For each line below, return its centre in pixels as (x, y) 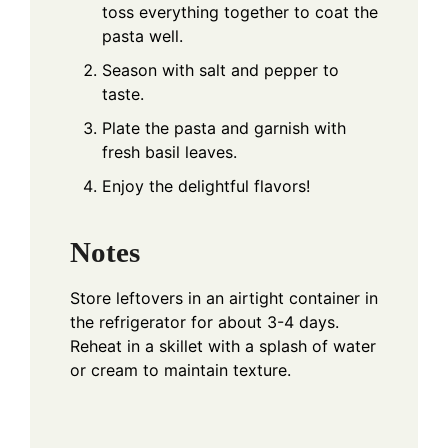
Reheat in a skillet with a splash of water (223, 346)
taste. (123, 94)
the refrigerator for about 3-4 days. (204, 322)
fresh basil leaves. (169, 152)
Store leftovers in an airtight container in (224, 298)
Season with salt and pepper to (220, 70)
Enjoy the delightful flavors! (206, 186)
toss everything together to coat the (240, 12)
